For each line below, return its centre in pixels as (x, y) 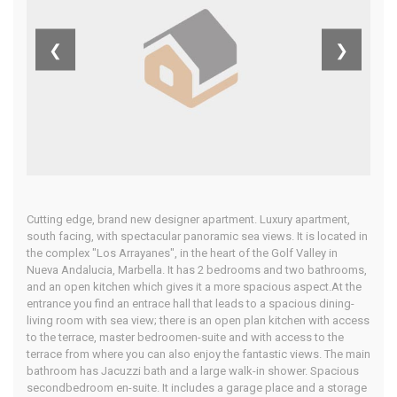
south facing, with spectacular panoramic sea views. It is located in (197, 237)
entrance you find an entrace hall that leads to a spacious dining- (191, 304)
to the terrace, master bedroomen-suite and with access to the (185, 338)
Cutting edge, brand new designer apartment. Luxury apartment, (188, 220)
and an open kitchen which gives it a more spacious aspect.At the (194, 287)
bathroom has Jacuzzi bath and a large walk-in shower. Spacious (193, 371)
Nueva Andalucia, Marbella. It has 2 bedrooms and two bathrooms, (197, 270)
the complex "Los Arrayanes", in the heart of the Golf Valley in (182, 253)
